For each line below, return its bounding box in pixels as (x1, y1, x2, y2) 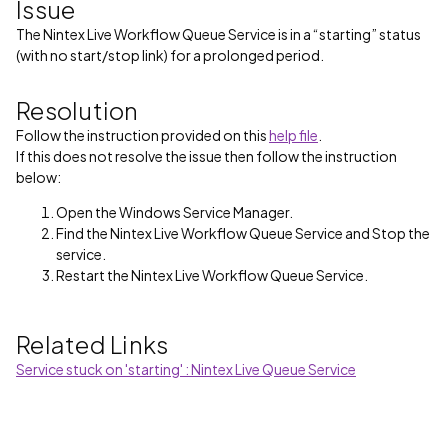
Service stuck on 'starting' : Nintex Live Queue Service (16, 360, 356, 378)
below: (16, 168, 61, 186)
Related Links (16, 329, 169, 359)
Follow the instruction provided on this (16, 126, 269, 144)
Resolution (16, 95, 139, 125)
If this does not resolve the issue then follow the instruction (16, 147, 397, 165)
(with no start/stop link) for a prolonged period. (16, 46, 324, 64)
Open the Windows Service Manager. (56, 203, 293, 221)
